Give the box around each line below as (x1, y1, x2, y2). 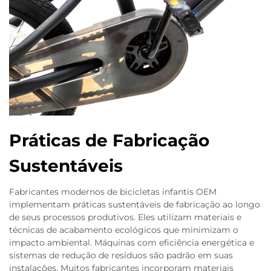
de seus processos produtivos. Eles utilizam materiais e (9, 212, 241, 223)
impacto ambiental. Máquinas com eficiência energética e (9, 237, 254, 248)
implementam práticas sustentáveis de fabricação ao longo (9, 199, 260, 210)
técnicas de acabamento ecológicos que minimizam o (9, 224, 238, 235)
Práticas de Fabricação (9, 130, 209, 151)
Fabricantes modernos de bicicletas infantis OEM (9, 186, 217, 197)
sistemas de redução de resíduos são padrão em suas (9, 250, 233, 261)
